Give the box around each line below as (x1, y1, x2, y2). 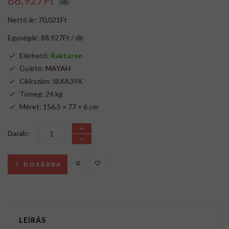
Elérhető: (19, 51, 51, 60)
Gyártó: (19, 64, 45, 73)
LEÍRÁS (19, 216, 47, 225)
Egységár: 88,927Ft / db (8, 33, 83, 42)
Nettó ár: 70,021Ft (8, 15, 67, 25)
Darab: (8, 129, 29, 138)
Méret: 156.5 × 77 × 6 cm (19, 102, 98, 111)
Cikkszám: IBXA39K (19, 77, 83, 86)
